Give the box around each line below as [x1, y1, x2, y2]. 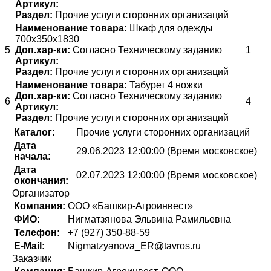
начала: [14, 151, 51, 162]
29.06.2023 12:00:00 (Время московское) [76, 145, 257, 156]
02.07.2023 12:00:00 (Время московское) [76, 169, 257, 180]
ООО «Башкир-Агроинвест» [68, 200, 193, 211]
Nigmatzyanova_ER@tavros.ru [68, 240, 201, 251]
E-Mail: [14, 240, 45, 251]
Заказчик [12, 253, 51, 264]
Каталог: [14, 126, 55, 137]
